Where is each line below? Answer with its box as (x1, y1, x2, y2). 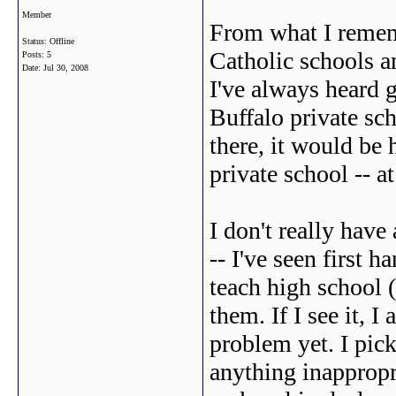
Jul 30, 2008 (43, 63, 88, 72)
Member (22, 10, 51, 19)
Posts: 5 (22, 49, 51, 59)
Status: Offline (22, 36, 74, 46)
